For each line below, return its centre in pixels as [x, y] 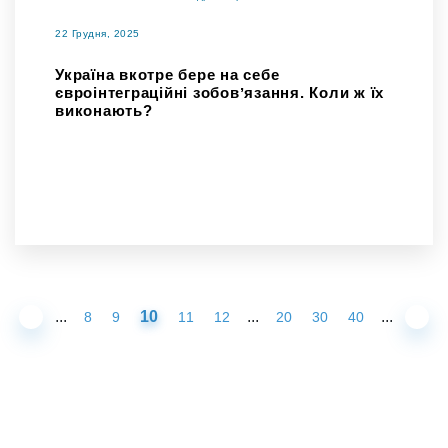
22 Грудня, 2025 [97, 34]
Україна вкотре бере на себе [167, 75]
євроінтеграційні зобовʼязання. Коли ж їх [219, 93]
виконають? [104, 111]
